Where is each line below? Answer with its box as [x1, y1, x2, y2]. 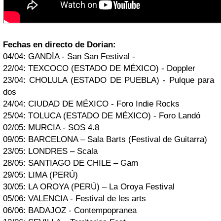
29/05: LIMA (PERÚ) [3, 170, 78, 180]
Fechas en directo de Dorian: [3, 40, 116, 49]
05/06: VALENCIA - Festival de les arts [3, 194, 146, 203]
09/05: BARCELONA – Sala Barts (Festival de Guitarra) [3, 135, 207, 144]
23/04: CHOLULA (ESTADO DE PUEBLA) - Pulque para [3, 75, 214, 85]
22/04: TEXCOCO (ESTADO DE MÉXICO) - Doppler [3, 64, 195, 73]
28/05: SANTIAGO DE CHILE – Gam [3, 158, 138, 168]
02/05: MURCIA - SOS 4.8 [3, 123, 99, 132]
